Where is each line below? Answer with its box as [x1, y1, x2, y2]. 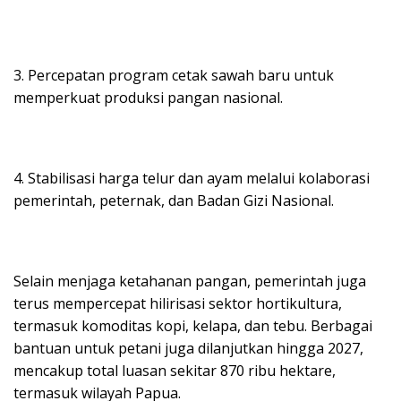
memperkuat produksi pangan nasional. [13, 87, 283, 107]
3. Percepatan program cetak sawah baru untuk [13, 64, 334, 85]
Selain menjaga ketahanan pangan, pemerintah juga [13, 270, 366, 291]
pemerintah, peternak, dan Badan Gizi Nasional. [13, 190, 334, 210]
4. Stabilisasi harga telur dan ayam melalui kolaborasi [13, 167, 370, 188]
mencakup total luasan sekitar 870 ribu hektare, [13, 360, 336, 380]
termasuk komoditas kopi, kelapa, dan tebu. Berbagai [13, 315, 372, 336]
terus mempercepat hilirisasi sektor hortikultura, [13, 293, 342, 313]
